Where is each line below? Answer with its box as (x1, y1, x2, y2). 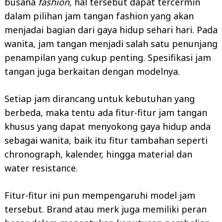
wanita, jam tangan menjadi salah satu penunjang (4, 37, 218, 50)
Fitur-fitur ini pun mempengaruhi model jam (4, 189, 195, 201)
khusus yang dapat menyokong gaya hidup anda (4, 120, 211, 132)
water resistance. (4, 162, 78, 174)
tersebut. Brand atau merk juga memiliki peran (4, 203, 207, 215)
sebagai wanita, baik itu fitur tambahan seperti (4, 134, 208, 146)
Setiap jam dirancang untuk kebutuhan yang (4, 92, 195, 105)
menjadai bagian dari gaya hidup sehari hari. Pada (4, 23, 218, 36)
